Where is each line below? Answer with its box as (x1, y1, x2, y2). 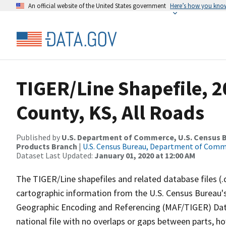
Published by (16, 132, 62, 142)
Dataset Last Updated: (16, 150, 94, 160)
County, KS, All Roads (16, 100, 204, 125)
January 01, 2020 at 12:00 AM (94, 150, 195, 160)
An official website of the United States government (28, 2, 166, 10)
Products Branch (16, 141, 77, 151)
